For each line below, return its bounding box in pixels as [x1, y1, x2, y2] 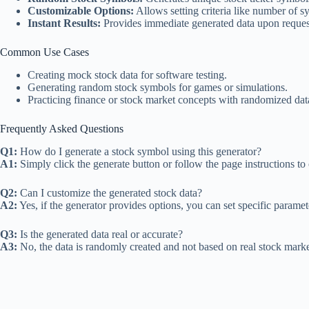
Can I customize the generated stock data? [17, 186, 202, 199]
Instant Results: [28, 17, 101, 30]
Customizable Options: [28, 5, 134, 17]
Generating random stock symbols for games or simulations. [28, 81, 288, 94]
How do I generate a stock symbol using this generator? [17, 145, 261, 157]
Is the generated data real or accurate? [17, 228, 183, 240]
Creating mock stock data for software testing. [28, 69, 227, 81]
